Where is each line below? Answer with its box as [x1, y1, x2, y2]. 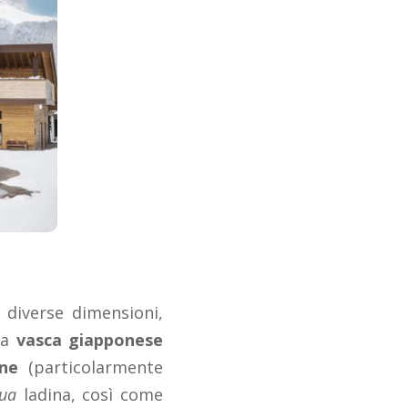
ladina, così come [16, 383, 164, 406]
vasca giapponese [15, 329, 164, 352]
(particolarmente [18, 356, 164, 379]
